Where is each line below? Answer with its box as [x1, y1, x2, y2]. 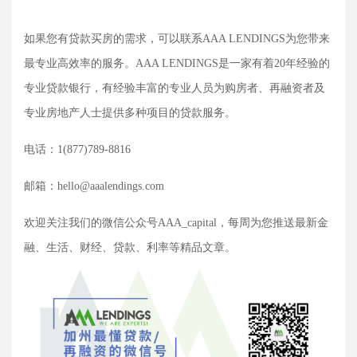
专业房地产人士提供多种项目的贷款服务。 [24, 107, 236, 120]
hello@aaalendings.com [57, 180, 164, 193]
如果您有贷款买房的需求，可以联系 [24, 33, 202, 45]
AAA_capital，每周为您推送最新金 [158, 217, 328, 229]
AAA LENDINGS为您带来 [202, 33, 330, 45]
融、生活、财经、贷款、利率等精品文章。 [24, 241, 236, 254]
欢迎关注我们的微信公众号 [24, 217, 158, 229]
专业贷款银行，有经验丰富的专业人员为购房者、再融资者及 [24, 82, 325, 95]
